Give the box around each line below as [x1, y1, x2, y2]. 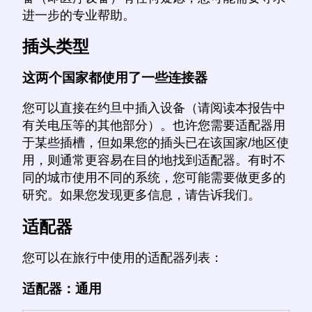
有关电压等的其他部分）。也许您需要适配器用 [22, 118, 286, 133]
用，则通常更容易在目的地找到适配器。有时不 [22, 153, 286, 168]
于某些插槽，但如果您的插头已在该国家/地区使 [22, 136, 289, 150]
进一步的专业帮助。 [22, 8, 135, 22]
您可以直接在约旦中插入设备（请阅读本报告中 [22, 101, 286, 116]
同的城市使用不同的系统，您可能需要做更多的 [22, 171, 286, 185]
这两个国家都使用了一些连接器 [22, 70, 208, 86]
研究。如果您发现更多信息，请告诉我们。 [22, 188, 260, 203]
